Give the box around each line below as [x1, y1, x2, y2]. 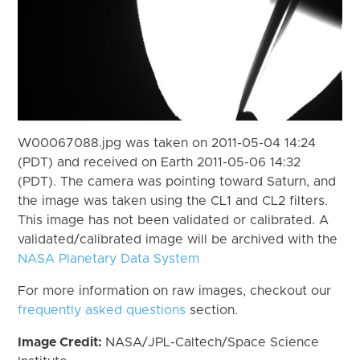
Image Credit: [18, 335, 106, 349]
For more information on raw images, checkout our [18, 284, 332, 297]
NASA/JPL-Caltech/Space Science [105, 335, 320, 349]
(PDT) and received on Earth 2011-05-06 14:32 [18, 155, 301, 169]
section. [186, 303, 239, 317]
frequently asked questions [18, 303, 186, 317]
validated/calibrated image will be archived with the [18, 232, 338, 246]
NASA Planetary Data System [18, 252, 200, 265]
